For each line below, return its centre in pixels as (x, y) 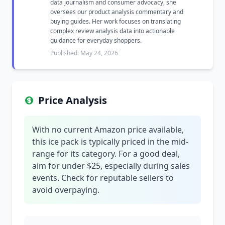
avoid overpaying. (66, 190)
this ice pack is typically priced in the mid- (110, 142)
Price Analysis (73, 100)
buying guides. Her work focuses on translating (116, 21)
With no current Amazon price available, (108, 130)
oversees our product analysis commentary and (117, 12)
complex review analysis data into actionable (113, 31)
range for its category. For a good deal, (106, 154)
